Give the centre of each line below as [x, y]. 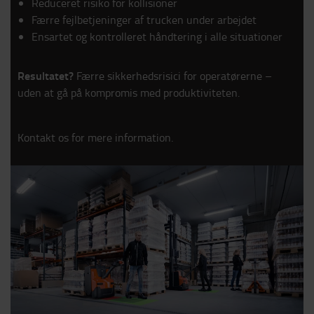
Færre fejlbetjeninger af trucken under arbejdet [144, 20]
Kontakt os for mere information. [95, 137]
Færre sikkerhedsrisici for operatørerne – [173, 76]
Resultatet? [46, 75]
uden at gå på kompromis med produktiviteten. [129, 93]
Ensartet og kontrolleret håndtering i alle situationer [157, 36]
